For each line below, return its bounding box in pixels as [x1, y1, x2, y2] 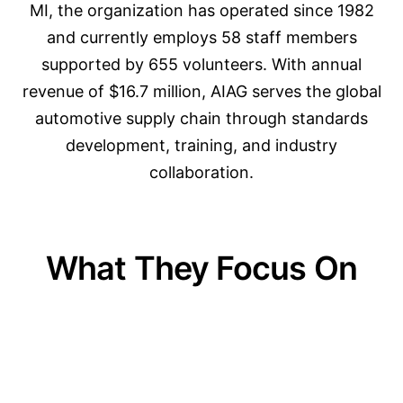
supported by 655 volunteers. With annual [41, 55, 362, 74]
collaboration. [149, 163, 254, 182]
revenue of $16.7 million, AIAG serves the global [22, 82, 381, 101]
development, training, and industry [66, 136, 337, 155]
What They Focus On [46, 248, 357, 288]
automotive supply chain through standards [35, 109, 368, 128]
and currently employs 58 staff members [46, 28, 357, 47]
